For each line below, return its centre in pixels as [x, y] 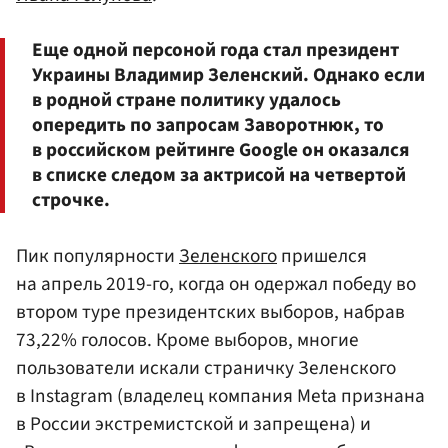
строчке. [71, 200]
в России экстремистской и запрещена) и [193, 423]
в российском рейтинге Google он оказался [220, 150]
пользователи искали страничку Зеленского [206, 367]
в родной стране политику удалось [186, 100]
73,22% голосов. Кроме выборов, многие [187, 339]
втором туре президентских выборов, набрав [210, 311]
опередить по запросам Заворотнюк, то [208, 125]
